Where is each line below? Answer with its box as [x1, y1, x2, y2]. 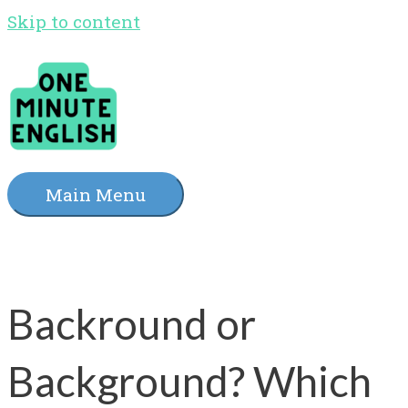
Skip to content [7, 10, 140, 33]
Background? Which [7, 355, 372, 406]
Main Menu [46, 183, 146, 207]
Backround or [7, 298, 256, 349]
